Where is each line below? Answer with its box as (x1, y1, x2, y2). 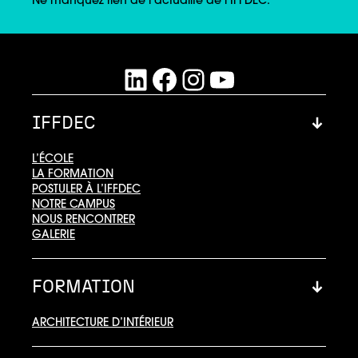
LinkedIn (121, 61, 237, 97)
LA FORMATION (32, 165, 113, 181)
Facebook (149, 61, 293, 97)
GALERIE (32, 226, 75, 241)
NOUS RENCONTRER (32, 211, 135, 226)
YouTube (207, 61, 324, 97)
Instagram (178, 61, 321, 97)
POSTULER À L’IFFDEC (32, 181, 141, 196)
